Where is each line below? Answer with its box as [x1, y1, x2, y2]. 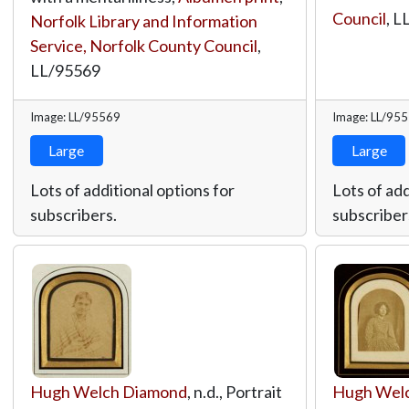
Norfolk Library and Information [29, 10, 257, 31]
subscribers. [29, 204, 117, 225]
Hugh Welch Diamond [29, 381, 187, 402]
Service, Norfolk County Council [29, 35, 257, 56]
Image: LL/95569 [29, 109, 121, 124]
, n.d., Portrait [186, 381, 282, 402]
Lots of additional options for [29, 179, 235, 200]
